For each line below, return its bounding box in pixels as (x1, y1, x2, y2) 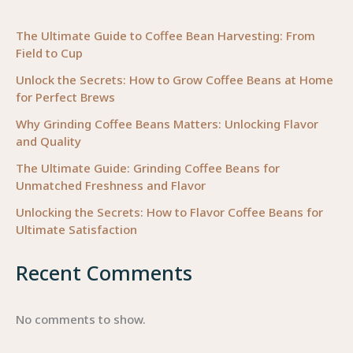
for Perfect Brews (16, 89, 115, 106)
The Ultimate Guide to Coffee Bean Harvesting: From (16, 28, 315, 44)
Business (15, 5, 65, 20)
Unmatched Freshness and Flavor (16, 177, 206, 194)
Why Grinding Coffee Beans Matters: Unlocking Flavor (16, 116, 318, 132)
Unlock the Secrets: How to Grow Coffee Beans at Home (16, 72, 333, 88)
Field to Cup (16, 45, 83, 61)
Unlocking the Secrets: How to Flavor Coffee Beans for (16, 204, 323, 221)
